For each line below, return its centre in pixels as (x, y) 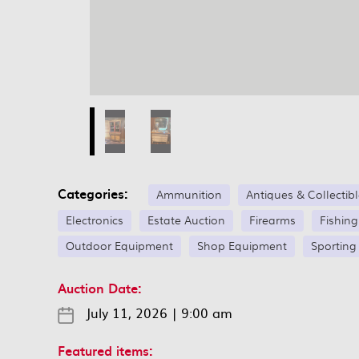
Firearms (272, 220)
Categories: (101, 194)
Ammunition (189, 194)
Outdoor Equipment (119, 245)
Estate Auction (186, 220)
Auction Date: (100, 288)
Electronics (95, 220)
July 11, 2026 (127, 313)
